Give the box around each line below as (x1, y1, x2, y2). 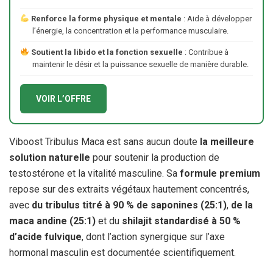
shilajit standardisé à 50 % (122, 215, 241, 227)
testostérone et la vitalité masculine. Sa (9, 168, 180, 179)
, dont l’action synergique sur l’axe (82, 231, 225, 243)
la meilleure (200, 136, 254, 147)
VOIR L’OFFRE (36, 94, 91, 104)
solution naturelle (9, 152, 90, 163)
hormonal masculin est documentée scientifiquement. (9, 247, 236, 258)
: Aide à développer (181, 14, 252, 23)
